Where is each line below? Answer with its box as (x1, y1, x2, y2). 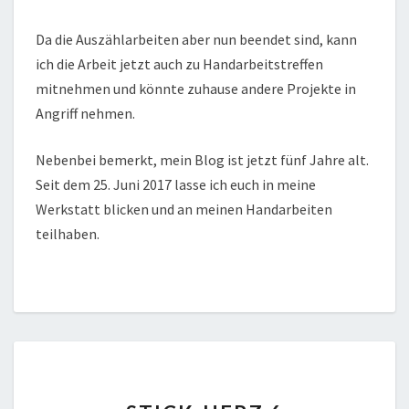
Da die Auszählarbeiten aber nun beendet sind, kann (36, 30, 357, 49)
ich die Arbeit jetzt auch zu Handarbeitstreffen (36, 55, 323, 74)
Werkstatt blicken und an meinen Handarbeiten (36, 200, 332, 219)
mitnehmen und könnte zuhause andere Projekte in (36, 79, 356, 99)
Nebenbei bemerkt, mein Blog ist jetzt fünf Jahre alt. (36, 151, 369, 170)
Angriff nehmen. (36, 104, 135, 123)
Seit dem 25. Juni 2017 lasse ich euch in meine (36, 175, 316, 194)
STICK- (204, 384, 258, 404)
